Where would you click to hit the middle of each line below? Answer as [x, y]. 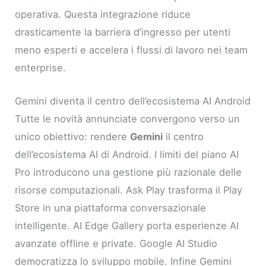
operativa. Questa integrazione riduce [103, 14]
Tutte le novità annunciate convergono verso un [128, 118]
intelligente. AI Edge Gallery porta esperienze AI [127, 225]
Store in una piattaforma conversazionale [111, 208]
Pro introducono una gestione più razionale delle [129, 172]
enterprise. [41, 67]
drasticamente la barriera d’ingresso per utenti [123, 32]
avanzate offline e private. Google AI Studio [116, 243]
